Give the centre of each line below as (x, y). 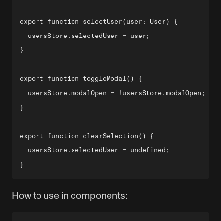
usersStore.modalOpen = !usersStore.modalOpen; (112, 93)
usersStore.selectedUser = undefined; (95, 150)
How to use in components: (70, 195)
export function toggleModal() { (81, 79)
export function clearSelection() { (87, 136)
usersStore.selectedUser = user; (85, 36)
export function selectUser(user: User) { (99, 21)
